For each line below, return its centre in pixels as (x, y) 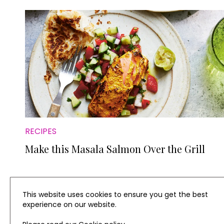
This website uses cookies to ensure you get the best (115, 194)
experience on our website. (69, 204)
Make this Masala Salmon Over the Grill (115, 149)
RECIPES (41, 131)
